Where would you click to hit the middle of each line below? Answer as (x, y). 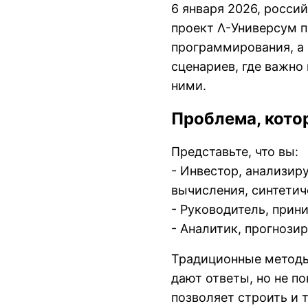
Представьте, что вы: (235, 152)
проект (194, 28)
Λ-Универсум (257, 28)
